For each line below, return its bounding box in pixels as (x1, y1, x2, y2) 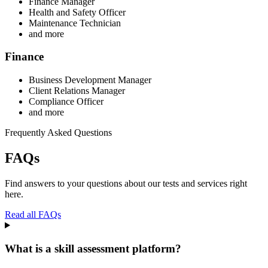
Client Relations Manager (29, 86, 125, 96)
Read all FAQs (5, 209, 61, 220)
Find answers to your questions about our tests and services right (5, 178, 247, 188)
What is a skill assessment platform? (5, 242, 181, 255)
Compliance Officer (29, 96, 103, 107)
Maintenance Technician (29, 17, 121, 28)
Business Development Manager (29, 75, 151, 86)
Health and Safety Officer (29, 7, 126, 17)
